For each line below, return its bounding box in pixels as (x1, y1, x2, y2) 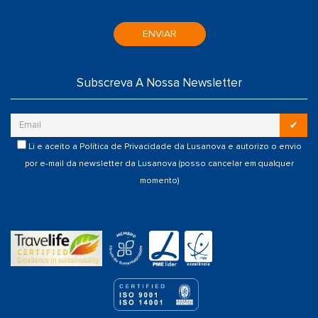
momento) (139, 175, 179, 186)
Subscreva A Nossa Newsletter (76, 75, 242, 90)
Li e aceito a (28, 141, 79, 152)
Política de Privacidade (79, 141, 172, 152)
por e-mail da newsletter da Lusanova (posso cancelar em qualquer (24, 158, 294, 169)
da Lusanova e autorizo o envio (171, 141, 302, 152)
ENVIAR (143, 27, 177, 40)
